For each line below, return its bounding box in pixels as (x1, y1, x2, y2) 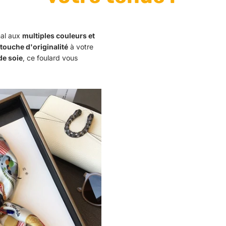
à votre (68, 42, 93, 51)
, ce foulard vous (23, 53, 78, 63)
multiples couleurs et (22, 31, 95, 40)
